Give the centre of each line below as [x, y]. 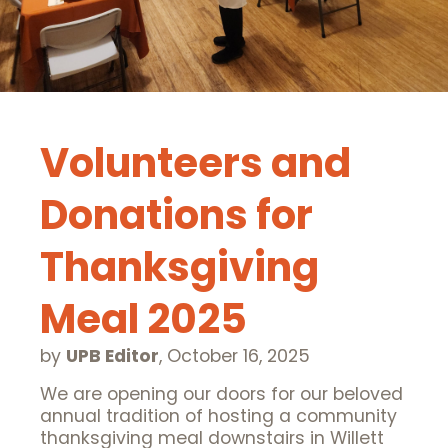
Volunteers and [195, 163]
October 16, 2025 [238, 356]
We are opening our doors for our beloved [221, 394]
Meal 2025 [143, 319]
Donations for [176, 215]
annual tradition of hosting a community [218, 416]
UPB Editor [112, 356]
